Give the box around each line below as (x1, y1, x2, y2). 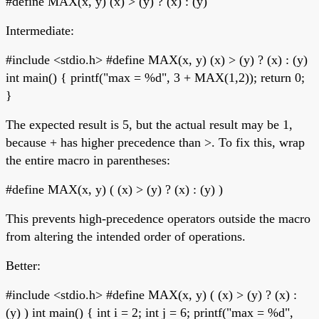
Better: (6, 258, 41, 273)
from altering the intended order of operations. (6, 229, 246, 244)
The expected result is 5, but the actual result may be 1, (6, 117, 293, 132)
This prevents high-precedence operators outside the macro (6, 211, 310, 226)
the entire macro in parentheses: (6, 152, 170, 167)
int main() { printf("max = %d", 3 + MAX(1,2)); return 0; (6, 70, 305, 85)
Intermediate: (6, 23, 74, 38)
